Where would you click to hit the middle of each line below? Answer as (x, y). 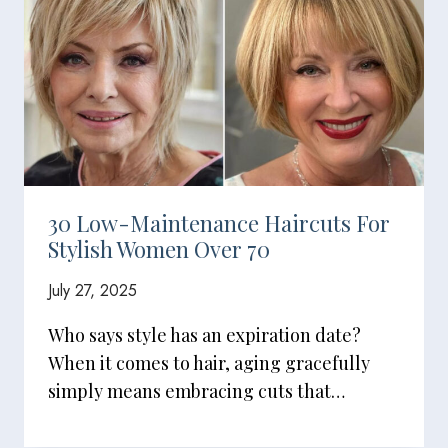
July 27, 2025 (92, 290)
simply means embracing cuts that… (196, 391)
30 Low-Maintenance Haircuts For (219, 223)
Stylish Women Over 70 (159, 249)
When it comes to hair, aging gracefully (209, 363)
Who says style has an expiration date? (204, 335)
